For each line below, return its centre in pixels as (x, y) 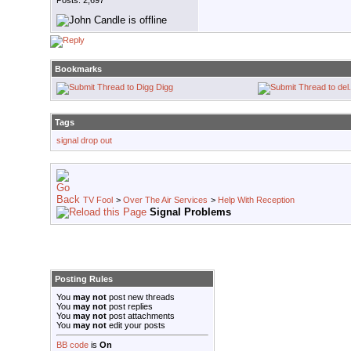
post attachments (141, 316)
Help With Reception (256, 200)
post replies (130, 307)
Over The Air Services (165, 200)
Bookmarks (78, 69)
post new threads (141, 297)
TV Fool (98, 200)
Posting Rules (84, 279)
